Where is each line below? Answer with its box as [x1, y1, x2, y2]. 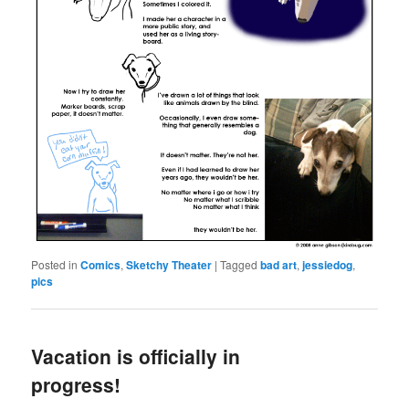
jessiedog [302, 257, 353, 274]
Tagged [220, 257, 258, 273]
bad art [260, 257, 298, 274]
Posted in [31, 257, 79, 273]
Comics [80, 257, 121, 274]
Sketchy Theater [126, 257, 213, 274]
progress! [31, 371, 121, 399]
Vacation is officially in [31, 342, 241, 371]
